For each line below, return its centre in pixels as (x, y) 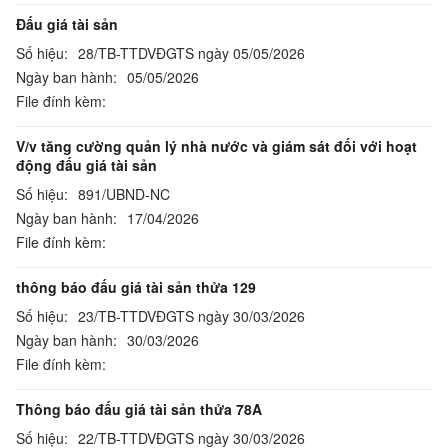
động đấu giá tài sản (86, 165)
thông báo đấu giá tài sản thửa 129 (136, 287)
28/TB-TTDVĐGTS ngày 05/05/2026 (191, 53)
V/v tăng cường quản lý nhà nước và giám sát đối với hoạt (216, 146)
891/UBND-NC (124, 194)
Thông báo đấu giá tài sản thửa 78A (139, 409)
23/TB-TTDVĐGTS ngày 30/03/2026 (191, 316)
